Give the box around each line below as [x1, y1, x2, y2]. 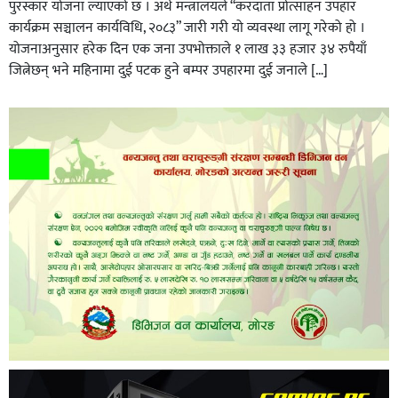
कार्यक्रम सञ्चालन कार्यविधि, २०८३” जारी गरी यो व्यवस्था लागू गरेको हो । [9, 15, 365, 40]
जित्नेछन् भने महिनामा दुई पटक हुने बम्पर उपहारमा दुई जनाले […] [9, 58, 328, 83]
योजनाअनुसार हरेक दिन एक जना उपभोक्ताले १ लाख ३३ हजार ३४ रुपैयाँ [9, 36, 367, 61]
